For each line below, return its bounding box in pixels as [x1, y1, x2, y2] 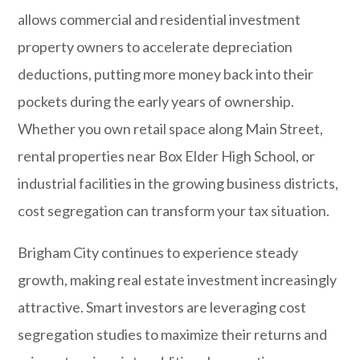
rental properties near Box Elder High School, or [18, 147, 316, 165]
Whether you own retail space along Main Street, [18, 120, 324, 137]
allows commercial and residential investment [18, 10, 301, 28]
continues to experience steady [99, 243, 299, 261]
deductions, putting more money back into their [18, 65, 314, 83]
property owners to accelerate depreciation [18, 38, 293, 55]
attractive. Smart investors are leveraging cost [18, 298, 307, 316]
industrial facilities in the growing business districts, [18, 174, 339, 192]
